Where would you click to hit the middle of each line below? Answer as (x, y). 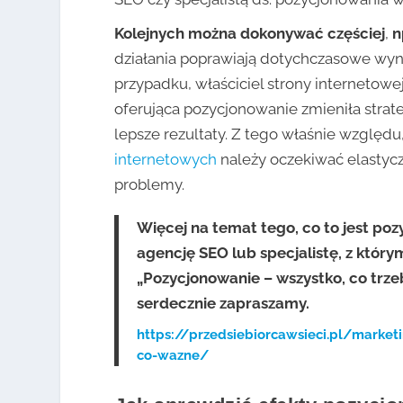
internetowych (166, 159)
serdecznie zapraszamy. (224, 303)
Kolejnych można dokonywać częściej (250, 33)
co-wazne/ (173, 355)
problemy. (150, 184)
